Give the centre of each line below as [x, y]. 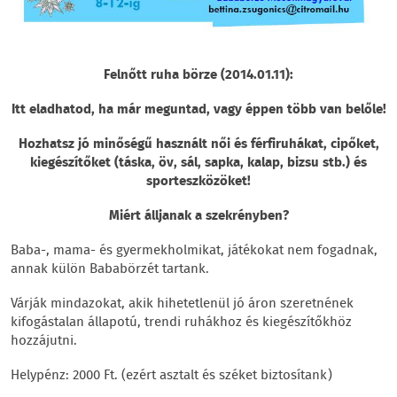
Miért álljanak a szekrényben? [198, 216]
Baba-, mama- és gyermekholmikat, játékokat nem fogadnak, [194, 250]
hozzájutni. [44, 341]
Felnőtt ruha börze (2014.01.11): [198, 75]
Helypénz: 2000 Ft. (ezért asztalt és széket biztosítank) [171, 375]
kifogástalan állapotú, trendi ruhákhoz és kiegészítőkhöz [181, 322]
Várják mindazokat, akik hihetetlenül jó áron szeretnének [182, 304]
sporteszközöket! [198, 181]
